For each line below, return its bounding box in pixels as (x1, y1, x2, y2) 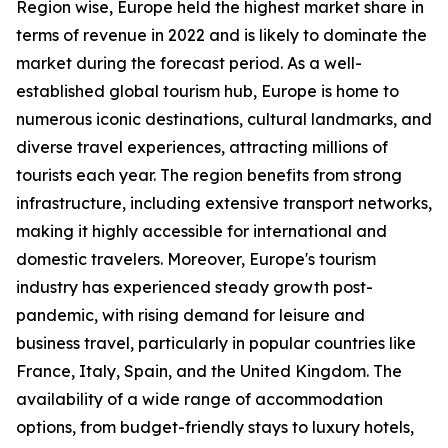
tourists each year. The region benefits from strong (16, 165, 402, 186)
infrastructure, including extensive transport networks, (16, 193, 432, 214)
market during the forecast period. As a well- (16, 53, 362, 74)
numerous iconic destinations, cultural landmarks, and (16, 109, 432, 130)
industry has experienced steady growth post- (16, 277, 373, 298)
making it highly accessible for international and (16, 221, 387, 242)
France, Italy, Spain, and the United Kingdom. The (16, 361, 402, 382)
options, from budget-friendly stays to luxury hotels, (16, 417, 414, 438)
